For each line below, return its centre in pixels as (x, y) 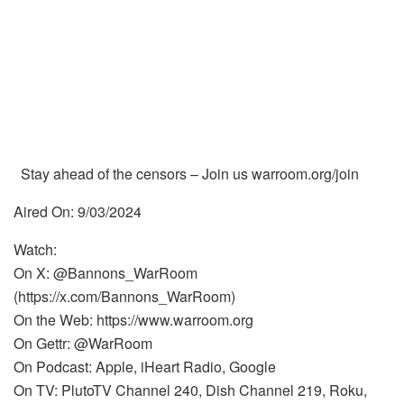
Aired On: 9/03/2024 (78, 211)
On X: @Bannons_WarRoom (106, 273)
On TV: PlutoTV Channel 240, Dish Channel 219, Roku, (190, 390)
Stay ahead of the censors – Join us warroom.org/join (186, 174)
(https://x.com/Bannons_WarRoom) (124, 296)
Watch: (35, 249)
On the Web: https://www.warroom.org (133, 320)
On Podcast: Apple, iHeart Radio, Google (145, 367)
